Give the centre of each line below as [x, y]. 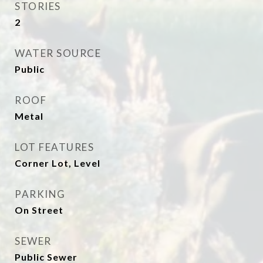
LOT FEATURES [54, 147]
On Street [39, 210]
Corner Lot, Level [58, 163]
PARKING [40, 194]
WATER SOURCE [58, 53]
